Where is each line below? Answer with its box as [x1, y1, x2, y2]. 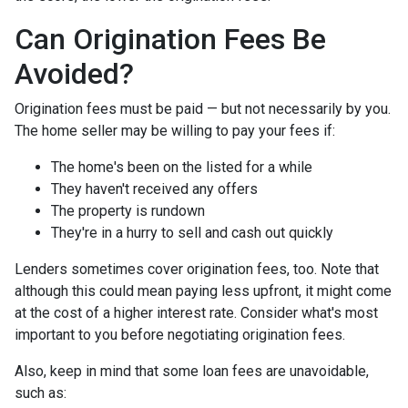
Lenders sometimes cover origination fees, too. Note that [15, 260, 379, 278]
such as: [15, 384, 66, 402]
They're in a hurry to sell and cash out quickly [51, 224, 333, 241]
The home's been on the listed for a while [51, 158, 312, 176]
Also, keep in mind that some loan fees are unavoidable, [15, 362, 369, 380]
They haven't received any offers [51, 180, 258, 198]
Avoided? [15, 56, 134, 91]
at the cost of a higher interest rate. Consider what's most [15, 304, 378, 321]
